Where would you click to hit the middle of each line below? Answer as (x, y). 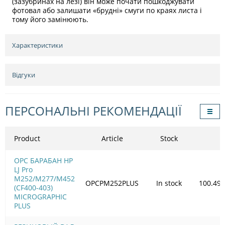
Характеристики (37, 45)
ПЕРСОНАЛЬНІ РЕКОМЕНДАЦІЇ (93, 110)
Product (27, 138)
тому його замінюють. (50, 19)
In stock (169, 183)
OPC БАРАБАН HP (43, 160)
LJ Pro (23, 169)
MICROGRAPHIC (40, 196)
